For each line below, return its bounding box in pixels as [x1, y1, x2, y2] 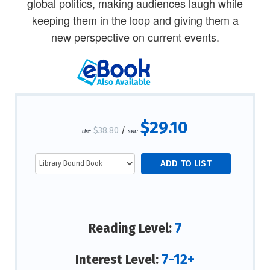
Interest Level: [75, 251, 162, 268]
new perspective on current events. [51, 29, 219, 45]
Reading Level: [88, 221, 175, 237]
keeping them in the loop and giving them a [31, 12, 239, 28]
